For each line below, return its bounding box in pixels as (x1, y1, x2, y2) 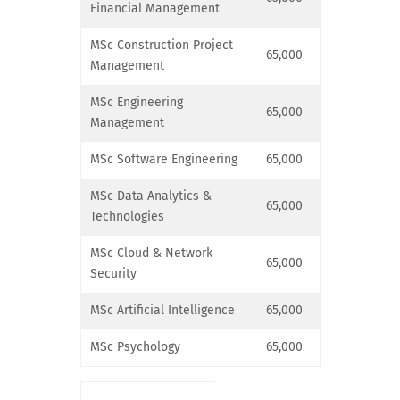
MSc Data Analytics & (90, 187, 212, 204)
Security (90, 265, 137, 281)
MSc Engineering (90, 94, 183, 110)
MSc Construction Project (90, 37, 233, 53)
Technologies (90, 208, 164, 224)
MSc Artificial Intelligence (90, 302, 235, 318)
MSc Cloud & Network (90, 245, 212, 261)
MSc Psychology (90, 338, 180, 354)
